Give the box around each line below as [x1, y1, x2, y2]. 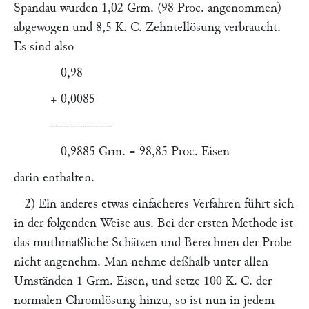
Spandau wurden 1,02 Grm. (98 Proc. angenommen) [14, 1, 281, 14]
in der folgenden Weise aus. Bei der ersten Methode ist [14, 217, 293, 230]
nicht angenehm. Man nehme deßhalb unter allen [14, 255, 268, 268]
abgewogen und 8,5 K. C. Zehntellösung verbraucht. [14, 21, 281, 34]
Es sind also [14, 40, 74, 53]
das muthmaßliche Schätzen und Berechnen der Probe [14, 236, 292, 249]
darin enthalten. [14, 171, 94, 184]
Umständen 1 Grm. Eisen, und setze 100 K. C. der [14, 275, 272, 288]
